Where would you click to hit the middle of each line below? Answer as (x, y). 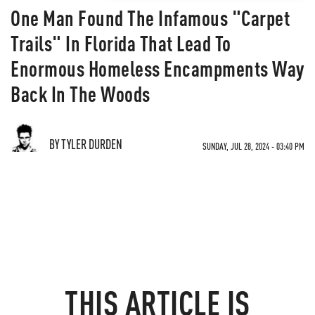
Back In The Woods (81, 94)
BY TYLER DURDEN (86, 144)
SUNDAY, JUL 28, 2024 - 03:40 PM (253, 146)
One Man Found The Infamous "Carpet (150, 18)
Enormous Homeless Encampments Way (157, 68)
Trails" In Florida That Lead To (121, 43)
